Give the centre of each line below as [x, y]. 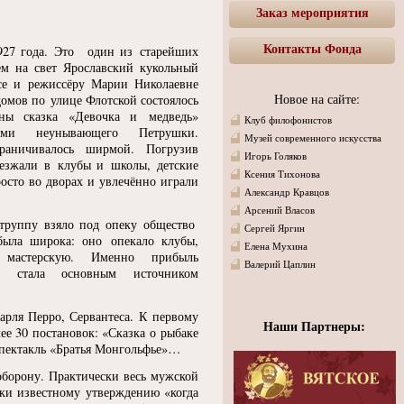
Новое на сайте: [317, 99]
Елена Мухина [276, 246]
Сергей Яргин [275, 228]
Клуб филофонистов [288, 120]
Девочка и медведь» [137, 116]
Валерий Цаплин [280, 264]
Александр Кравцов [287, 192]
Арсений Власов [280, 210]
